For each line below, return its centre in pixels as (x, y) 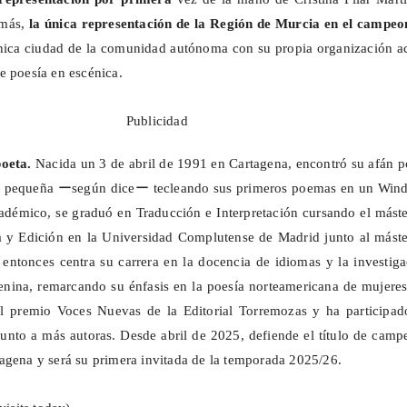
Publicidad (157, 121)
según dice (104, 189)
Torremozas (273, 311)
